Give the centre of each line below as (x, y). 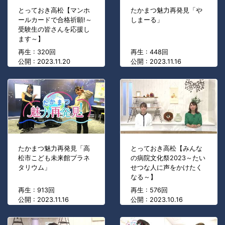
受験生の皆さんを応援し (54, 30)
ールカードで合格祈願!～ (55, 20)
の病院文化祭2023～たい (168, 158)
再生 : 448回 (149, 52)
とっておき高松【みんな (166, 149)
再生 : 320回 (37, 52)
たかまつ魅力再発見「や (166, 11)
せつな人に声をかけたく (166, 168)
